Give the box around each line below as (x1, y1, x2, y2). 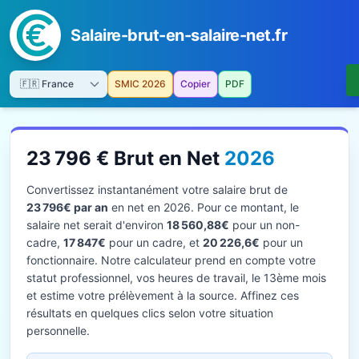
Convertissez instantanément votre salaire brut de (26, 183, 288, 196)
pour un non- (229, 218, 300, 232)
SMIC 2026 (115, 78, 166, 90)
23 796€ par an (26, 200, 108, 214)
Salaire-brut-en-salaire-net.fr (71, 26, 287, 45)
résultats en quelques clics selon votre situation (26, 306, 273, 320)
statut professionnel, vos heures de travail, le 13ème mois (26, 271, 326, 284)
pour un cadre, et (106, 236, 203, 249)
